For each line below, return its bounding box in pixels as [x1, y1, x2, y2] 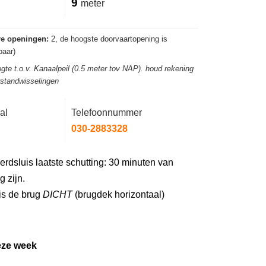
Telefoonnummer [71, 107, 142, 118]
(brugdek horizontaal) [72, 189, 164, 199]
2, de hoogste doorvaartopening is [49, 35, 167, 43]
